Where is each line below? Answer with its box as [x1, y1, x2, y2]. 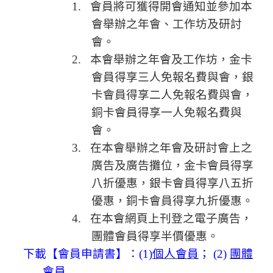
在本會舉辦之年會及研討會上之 [90, 141, 252, 155]
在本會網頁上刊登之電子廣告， [90, 212, 252, 225]
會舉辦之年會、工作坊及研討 [91, 18, 242, 31]
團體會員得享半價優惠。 [91, 230, 219, 243]
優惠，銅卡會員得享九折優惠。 [91, 194, 253, 208]
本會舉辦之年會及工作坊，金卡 [90, 53, 252, 66]
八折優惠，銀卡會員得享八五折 [91, 177, 253, 190]
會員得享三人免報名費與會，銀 [91, 71, 253, 84]
